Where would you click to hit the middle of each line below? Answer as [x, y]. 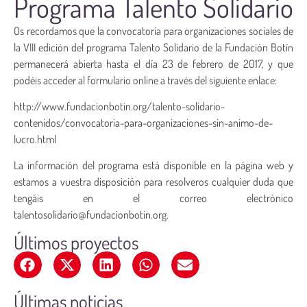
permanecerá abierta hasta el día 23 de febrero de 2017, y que [153, 63]
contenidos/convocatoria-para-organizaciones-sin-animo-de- [143, 122]
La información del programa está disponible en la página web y [153, 165]
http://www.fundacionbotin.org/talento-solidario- [119, 106]
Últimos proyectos [76, 242]
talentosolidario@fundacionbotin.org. [91, 215]
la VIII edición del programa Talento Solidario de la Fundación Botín [153, 47]
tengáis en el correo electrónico [153, 198]
